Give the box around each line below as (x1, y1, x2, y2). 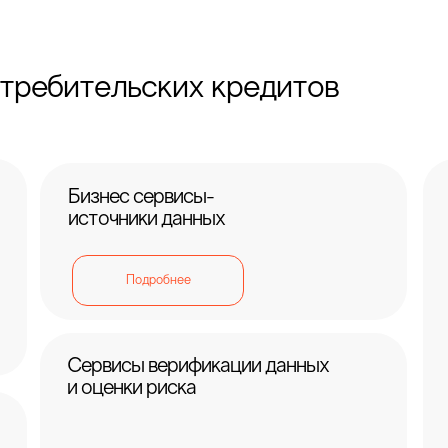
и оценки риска (67, 379, 196, 399)
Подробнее (125, 274, 191, 287)
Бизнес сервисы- (68, 188, 214, 208)
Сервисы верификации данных (67, 357, 329, 377)
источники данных (68, 210, 225, 230)
